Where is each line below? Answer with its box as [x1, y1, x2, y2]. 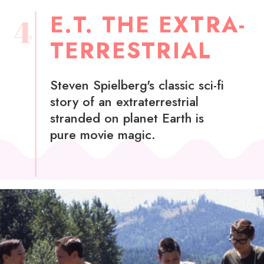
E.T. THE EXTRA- [49, 9, 246, 41]
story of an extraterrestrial [49, 92, 199, 111]
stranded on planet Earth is [49, 108, 204, 127]
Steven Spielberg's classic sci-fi [49, 75, 224, 94]
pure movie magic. [49, 125, 156, 144]
